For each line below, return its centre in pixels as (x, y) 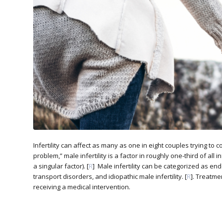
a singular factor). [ (61, 166)
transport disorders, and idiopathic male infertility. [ (110, 176)
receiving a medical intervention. (83, 187)
